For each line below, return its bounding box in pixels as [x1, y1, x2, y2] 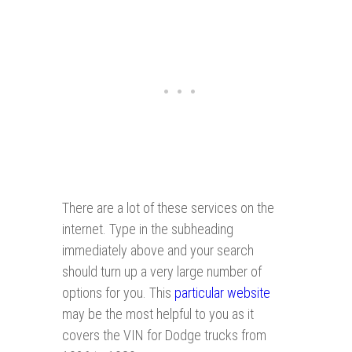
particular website [174, 284, 270, 302]
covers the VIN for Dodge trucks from [62, 327, 266, 344]
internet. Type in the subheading [62, 221, 233, 238]
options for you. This [62, 284, 171, 302]
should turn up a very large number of [62, 263, 262, 280]
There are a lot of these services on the [62, 200, 274, 217]
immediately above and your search [62, 242, 254, 259]
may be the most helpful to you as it [62, 306, 254, 323]
